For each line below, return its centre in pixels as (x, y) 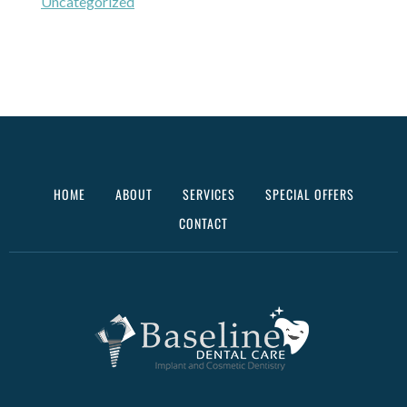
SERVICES (208, 194)
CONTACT (203, 223)
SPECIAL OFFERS (309, 194)
